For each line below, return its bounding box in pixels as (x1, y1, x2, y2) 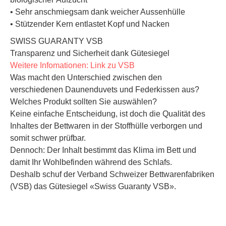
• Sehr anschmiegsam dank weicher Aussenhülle (10, 8, 185, 17)
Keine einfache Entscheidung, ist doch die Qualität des (10, 109, 205, 119)
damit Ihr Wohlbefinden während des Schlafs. (10, 158, 172, 167)
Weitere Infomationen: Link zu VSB (10, 61, 135, 70)
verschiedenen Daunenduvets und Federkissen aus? (10, 85, 199, 94)
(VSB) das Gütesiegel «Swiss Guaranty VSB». (10, 182, 176, 191)
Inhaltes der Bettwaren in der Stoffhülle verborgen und (10, 122, 202, 131)
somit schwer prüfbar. (10, 134, 86, 143)
